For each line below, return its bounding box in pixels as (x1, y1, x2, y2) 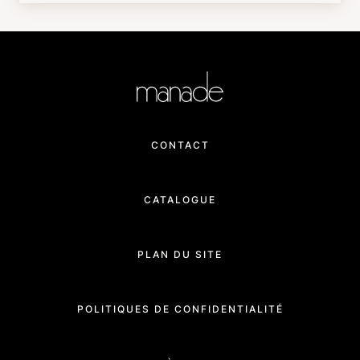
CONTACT (150, 138, 210, 151)
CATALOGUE (144, 193, 216, 206)
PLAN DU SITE (137, 247, 223, 260)
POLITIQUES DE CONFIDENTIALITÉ (76, 302, 284, 315)
